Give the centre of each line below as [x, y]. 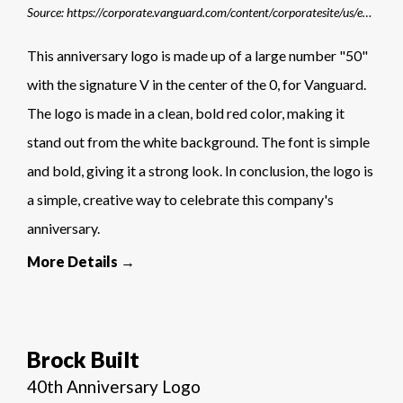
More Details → [81, 262]
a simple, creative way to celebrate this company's [180, 200]
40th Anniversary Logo [114, 387]
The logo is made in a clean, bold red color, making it [186, 113]
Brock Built [83, 360]
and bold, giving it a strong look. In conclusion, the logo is [200, 171]
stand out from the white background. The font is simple [198, 142]
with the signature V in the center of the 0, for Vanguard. [197, 85]
